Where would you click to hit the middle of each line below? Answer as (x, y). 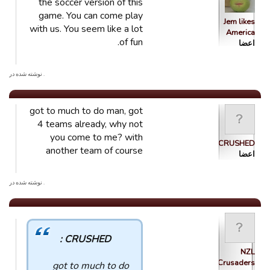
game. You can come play (91, 16)
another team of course (94, 151)
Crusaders (236, 263)
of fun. (131, 42)
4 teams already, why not (90, 124)
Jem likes (239, 22)
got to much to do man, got (86, 111)
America (240, 33)
